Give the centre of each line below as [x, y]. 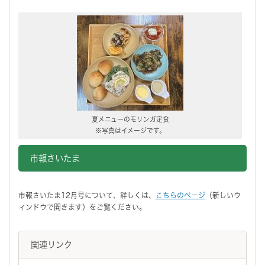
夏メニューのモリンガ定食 [130, 119]
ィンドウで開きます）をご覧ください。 [82, 207]
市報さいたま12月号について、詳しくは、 [87, 195]
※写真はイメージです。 [130, 130]
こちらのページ [180, 195]
